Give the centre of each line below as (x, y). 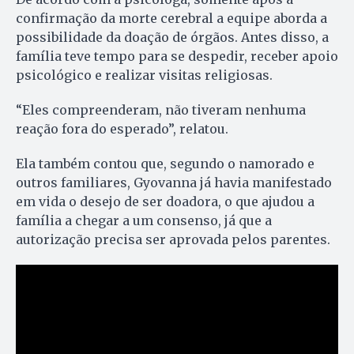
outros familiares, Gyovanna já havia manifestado (174, 182)
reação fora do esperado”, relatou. (122, 128)
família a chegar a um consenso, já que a (144, 220)
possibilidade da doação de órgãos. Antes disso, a (172, 37)
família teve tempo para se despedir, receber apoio (177, 56)
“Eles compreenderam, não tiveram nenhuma (161, 109)
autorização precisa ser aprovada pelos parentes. (173, 239)
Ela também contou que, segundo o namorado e (165, 163)
